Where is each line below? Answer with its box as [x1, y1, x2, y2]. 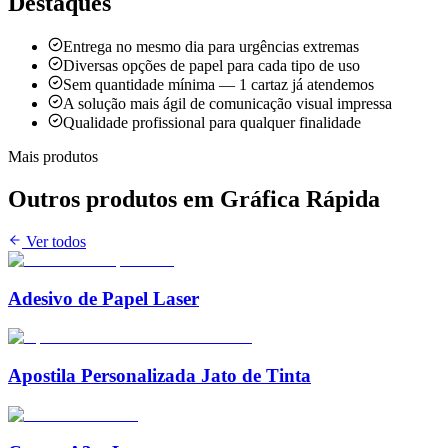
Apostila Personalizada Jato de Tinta [8, 365, 311, 387]
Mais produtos [8, 148, 98, 166]
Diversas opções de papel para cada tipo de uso [63, 57, 360, 75]
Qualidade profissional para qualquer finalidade [63, 114, 361, 132]
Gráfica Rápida [220, 185, 380, 212]
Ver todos [22, 232, 86, 250]
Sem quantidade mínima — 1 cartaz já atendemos [63, 76, 374, 94]
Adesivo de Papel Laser [8, 287, 199, 309]
